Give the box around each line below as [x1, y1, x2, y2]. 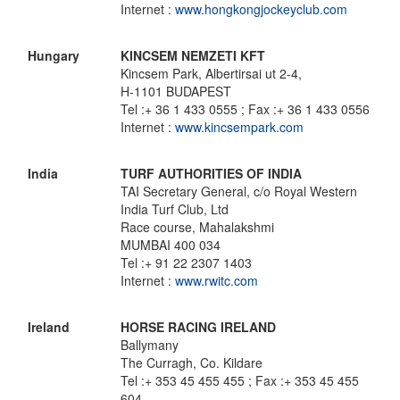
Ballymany [121, 336, 179, 354]
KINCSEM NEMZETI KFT [121, 46, 265, 64]
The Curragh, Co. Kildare [121, 354, 262, 371]
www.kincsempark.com [175, 118, 304, 136]
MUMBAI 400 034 [121, 236, 221, 254]
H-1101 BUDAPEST [121, 82, 231, 100]
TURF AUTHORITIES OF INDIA [121, 164, 302, 182]
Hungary [28, 46, 79, 64]
